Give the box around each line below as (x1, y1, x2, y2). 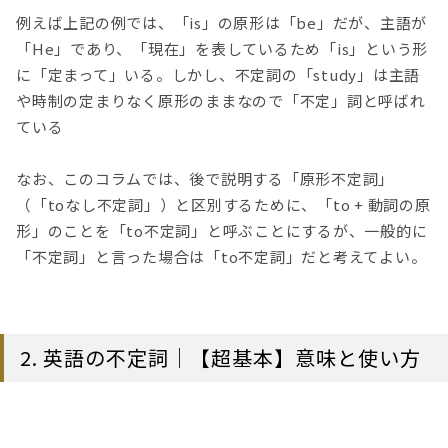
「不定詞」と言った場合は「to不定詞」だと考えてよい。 (16, 246, 427, 268)
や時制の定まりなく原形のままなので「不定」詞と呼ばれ (16, 89, 426, 111)
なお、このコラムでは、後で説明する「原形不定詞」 (16, 168, 394, 190)
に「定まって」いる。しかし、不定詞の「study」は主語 (16, 63, 420, 85)
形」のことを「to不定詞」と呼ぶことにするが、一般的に (16, 220, 428, 242)
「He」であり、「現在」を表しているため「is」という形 (16, 37, 428, 59)
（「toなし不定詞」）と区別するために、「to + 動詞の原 (16, 194, 431, 216)
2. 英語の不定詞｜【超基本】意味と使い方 (20, 343, 421, 373)
